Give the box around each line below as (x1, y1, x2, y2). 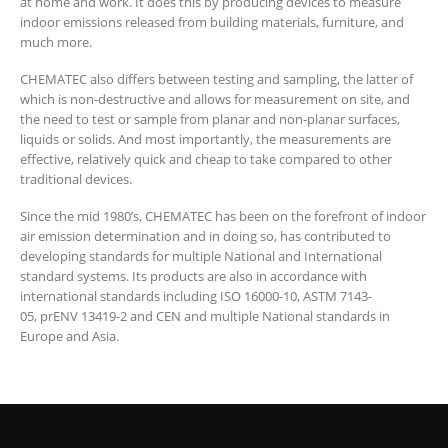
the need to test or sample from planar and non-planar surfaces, (20, 109, 400, 128)
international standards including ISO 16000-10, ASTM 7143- (20, 287, 372, 306)
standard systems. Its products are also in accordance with (20, 267, 367, 286)
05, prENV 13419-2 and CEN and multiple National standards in (20, 307, 390, 326)
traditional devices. (20, 169, 132, 188)
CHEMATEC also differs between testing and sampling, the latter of (20, 69, 413, 88)
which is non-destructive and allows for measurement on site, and (20, 89, 410, 108)
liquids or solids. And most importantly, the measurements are (20, 129, 391, 148)
